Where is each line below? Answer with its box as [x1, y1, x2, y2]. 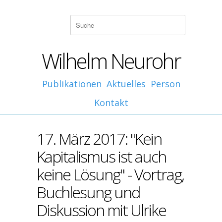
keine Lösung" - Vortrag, [37, 164, 184, 185]
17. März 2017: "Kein [37, 128, 162, 149]
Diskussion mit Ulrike [37, 199, 166, 221]
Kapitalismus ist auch [37, 146, 166, 167]
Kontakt [94, 97, 128, 109]
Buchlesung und [37, 181, 140, 203]
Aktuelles [106, 78, 146, 90]
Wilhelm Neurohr [42, 47, 180, 75]
